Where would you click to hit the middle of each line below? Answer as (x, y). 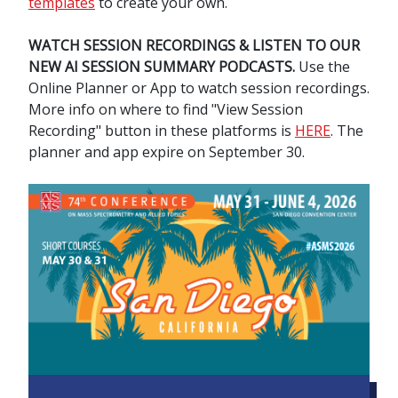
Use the (324, 67)
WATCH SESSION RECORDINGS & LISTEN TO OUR (194, 45)
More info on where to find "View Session (166, 109)
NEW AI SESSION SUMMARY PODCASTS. (163, 67)
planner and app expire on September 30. (167, 152)
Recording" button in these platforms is (162, 131)
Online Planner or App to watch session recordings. (199, 88)
